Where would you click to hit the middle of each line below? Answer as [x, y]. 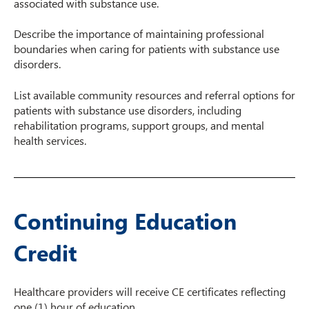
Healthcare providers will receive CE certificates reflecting [150, 292]
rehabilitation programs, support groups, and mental [139, 125]
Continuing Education [125, 221]
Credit [45, 252]
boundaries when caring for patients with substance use [147, 49]
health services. [50, 140]
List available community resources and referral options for [154, 94]
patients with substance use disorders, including [128, 110]
